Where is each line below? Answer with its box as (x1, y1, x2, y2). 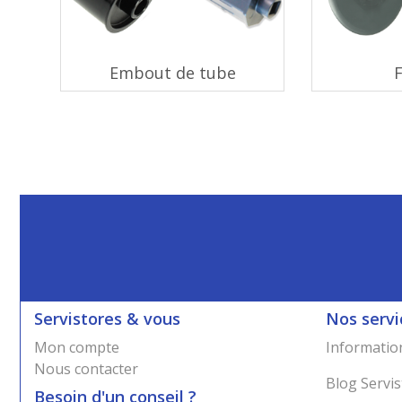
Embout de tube (109, 62, 236, 83)
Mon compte (34, 337, 119, 357)
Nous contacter (34, 359, 138, 379)
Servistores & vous (34, 308, 180, 329)
